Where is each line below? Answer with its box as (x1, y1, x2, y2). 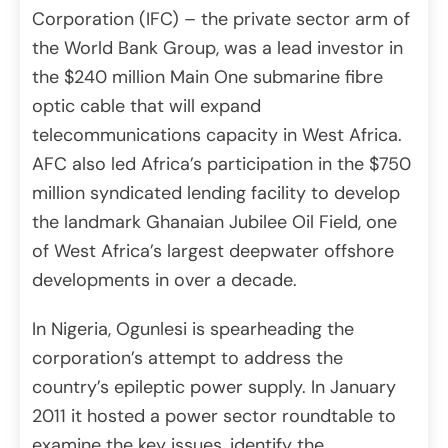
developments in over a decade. (32, 268, 297, 293)
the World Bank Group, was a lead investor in (32, 36, 403, 61)
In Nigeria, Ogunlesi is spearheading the (32, 317, 354, 342)
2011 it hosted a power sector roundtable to (32, 404, 396, 429)
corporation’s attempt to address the (32, 346, 343, 371)
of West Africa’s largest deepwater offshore (32, 239, 394, 264)
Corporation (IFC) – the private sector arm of (32, 7, 410, 32)
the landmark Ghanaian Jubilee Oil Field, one (32, 210, 397, 235)
